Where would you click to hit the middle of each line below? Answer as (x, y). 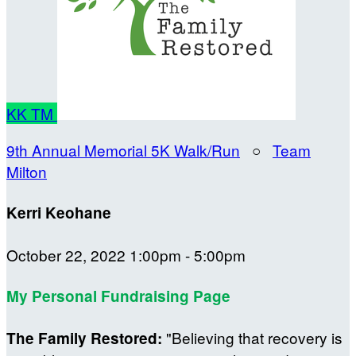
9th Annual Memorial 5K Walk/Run (123, 150)
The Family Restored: (84, 339)
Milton (27, 171)
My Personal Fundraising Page (118, 296)
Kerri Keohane (59, 213)
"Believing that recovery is (252, 338)
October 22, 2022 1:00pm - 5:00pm (126, 254)
